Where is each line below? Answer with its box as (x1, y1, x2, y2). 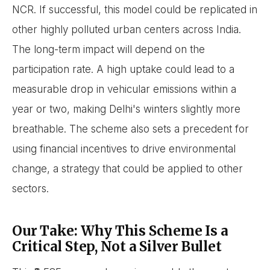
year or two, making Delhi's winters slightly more (12, 102, 240, 115)
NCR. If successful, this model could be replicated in (12, 3, 257, 16)
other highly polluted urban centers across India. (12, 23, 241, 36)
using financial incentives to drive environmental (12, 142, 236, 155)
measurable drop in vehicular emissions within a (12, 83, 236, 95)
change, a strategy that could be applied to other (12, 162, 243, 175)
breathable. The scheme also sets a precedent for (12, 122, 249, 135)
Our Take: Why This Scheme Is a (12, 222, 228, 239)
